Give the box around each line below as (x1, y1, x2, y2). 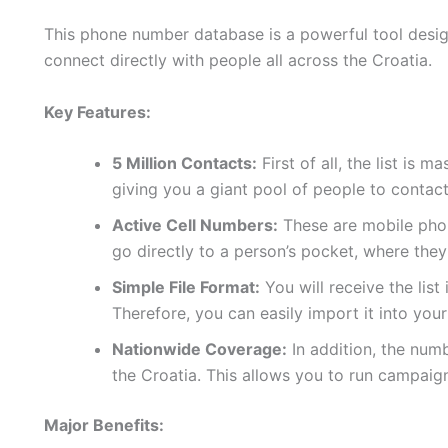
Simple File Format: (112, 277, 260, 298)
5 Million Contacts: (112, 153, 257, 174)
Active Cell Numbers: (112, 215, 278, 236)
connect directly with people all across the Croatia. (44, 50, 432, 71)
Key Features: (44, 101, 151, 122)
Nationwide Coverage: (112, 339, 287, 360)
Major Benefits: (44, 415, 164, 436)
